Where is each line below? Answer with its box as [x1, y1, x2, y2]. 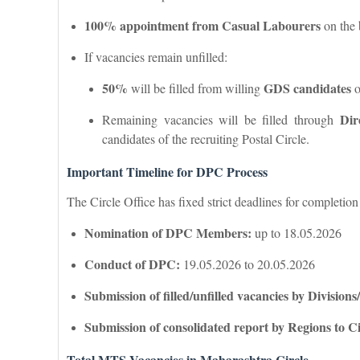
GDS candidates [264, 78, 351, 97]
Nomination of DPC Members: [84, 223, 252, 242]
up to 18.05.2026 [252, 223, 342, 241]
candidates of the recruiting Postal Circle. [102, 129, 309, 147]
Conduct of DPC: [84, 254, 180, 273]
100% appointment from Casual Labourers [84, 15, 321, 35]
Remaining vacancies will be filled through [102, 110, 340, 128]
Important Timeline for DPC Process [67, 162, 268, 181]
